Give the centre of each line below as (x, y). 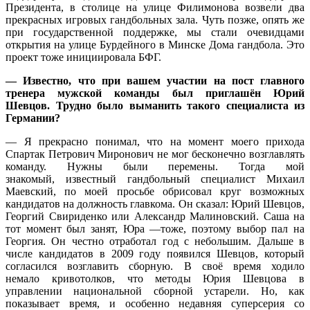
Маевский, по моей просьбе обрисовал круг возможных (155, 191)
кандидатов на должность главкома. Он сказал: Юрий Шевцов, (155, 203)
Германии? (33, 118)
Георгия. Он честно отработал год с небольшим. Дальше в (155, 241)
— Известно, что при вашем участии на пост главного (155, 80)
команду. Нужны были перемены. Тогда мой (155, 166)
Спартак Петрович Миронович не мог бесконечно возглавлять (155, 154)
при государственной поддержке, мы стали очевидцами (155, 32)
